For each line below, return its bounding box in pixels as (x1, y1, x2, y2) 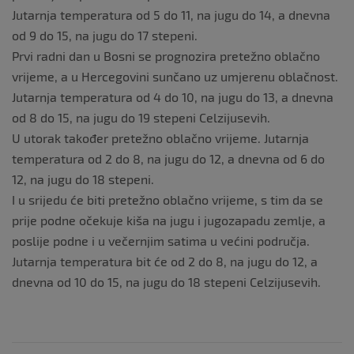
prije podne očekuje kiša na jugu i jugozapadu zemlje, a (12, 213, 326, 228)
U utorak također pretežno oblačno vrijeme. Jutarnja (12, 130, 309, 145)
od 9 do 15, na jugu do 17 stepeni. (12, 28, 198, 43)
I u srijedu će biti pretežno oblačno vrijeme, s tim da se (12, 192, 323, 207)
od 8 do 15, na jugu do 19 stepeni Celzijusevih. (12, 110, 270, 125)
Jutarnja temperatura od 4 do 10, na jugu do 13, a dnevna (12, 89, 333, 104)
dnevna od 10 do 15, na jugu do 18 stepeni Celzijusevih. (12, 274, 321, 289)
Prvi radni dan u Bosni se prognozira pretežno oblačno (12, 48, 320, 63)
